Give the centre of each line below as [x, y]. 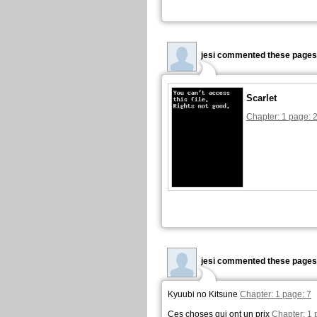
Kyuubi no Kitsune [204, 294]
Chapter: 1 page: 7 [276, 294]
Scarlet [261, 98]
